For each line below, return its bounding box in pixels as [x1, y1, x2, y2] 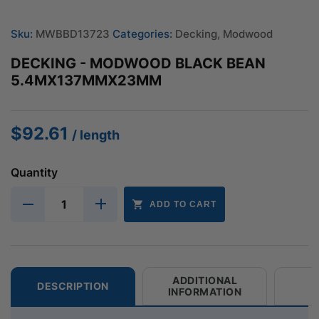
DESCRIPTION [37, 279, 109, 292]
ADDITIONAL [172, 273, 237, 286]
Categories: [113, 26, 172, 41]
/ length [72, 127, 120, 142]
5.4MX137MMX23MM [11, 71, 162, 89]
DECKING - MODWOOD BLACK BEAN [11, 54, 266, 72]
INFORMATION [167, 285, 242, 298]
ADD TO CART [150, 199, 216, 209]
